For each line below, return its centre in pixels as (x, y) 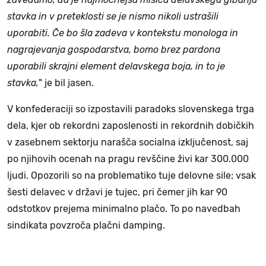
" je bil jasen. (66, 83)
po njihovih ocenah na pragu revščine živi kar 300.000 (128, 159)
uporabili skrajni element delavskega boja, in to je (116, 66)
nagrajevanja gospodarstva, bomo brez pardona (114, 50)
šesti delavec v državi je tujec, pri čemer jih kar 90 (117, 192)
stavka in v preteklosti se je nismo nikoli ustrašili (113, 17)
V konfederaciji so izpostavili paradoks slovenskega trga (131, 109)
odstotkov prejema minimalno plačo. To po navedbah (124, 209)
